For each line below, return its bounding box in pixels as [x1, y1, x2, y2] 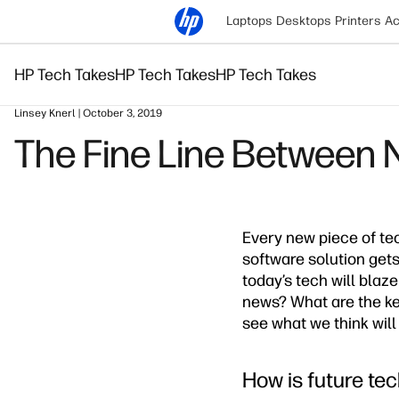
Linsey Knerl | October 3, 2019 [14, 107, 162, 119]
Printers [335, 13, 381, 28]
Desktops [276, 13, 331, 28]
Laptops [226, 13, 273, 28]
